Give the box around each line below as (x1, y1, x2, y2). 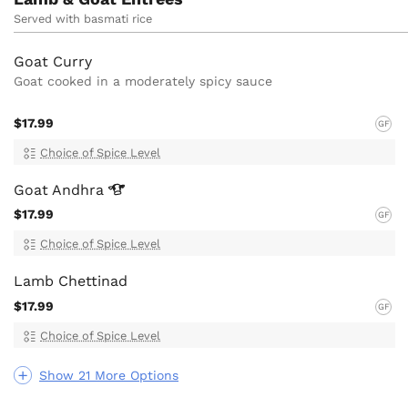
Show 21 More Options (39, 367, 178, 382)
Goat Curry (14, 53, 92, 71)
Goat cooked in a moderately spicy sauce (14, 74, 272, 89)
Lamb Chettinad (14, 272, 127, 291)
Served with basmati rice (14, 12, 152, 26)
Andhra (52, 180, 108, 199)
